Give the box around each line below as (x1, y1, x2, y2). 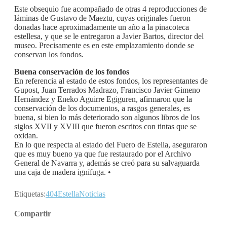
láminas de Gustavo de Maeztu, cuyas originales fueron (14, 13, 191, 22)
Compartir (14, 209, 51, 218)
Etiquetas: (14, 189, 46, 198)
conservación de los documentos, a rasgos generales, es (14, 103, 190, 112)
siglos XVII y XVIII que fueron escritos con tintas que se (14, 122, 197, 131)
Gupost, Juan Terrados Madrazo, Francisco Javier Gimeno (14, 85, 200, 94)
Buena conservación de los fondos (14, 67, 129, 76)
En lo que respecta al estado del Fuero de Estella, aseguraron (14, 140, 207, 149)
